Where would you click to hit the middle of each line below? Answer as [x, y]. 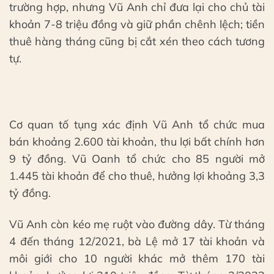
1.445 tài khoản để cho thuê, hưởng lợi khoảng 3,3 [137, 176]
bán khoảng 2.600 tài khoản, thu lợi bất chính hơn [137, 141]
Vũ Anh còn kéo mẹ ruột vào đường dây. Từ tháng [137, 224]
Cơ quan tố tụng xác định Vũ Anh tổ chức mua [137, 124]
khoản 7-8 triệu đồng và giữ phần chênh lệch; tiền [137, 24]
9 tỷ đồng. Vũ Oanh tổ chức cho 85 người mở [137, 158]
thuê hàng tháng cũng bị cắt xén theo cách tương [137, 42]
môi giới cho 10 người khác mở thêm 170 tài [137, 259]
